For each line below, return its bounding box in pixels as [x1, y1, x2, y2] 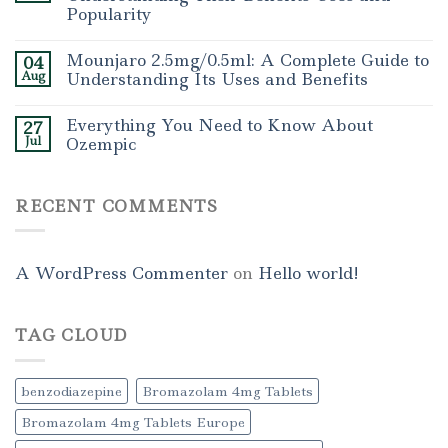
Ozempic [66, 132, 136, 155]
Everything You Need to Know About [66, 113, 373, 136]
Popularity [66, 2, 152, 25]
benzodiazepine [21, 381, 122, 400]
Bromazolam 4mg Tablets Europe [21, 412, 245, 431]
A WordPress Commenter [15, 262, 228, 285]
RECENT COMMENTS [15, 194, 218, 217]
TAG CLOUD [15, 324, 129, 347]
